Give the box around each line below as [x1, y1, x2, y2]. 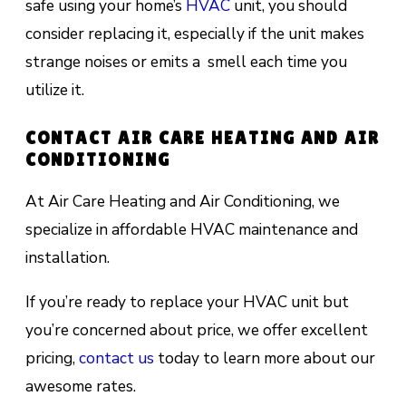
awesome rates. [24, 374, 136, 397]
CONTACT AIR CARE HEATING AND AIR [24, 127, 380, 148]
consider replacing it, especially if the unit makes [24, 23, 364, 45]
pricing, [24, 346, 79, 369]
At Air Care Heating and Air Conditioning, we [24, 190, 340, 213]
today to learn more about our [153, 346, 375, 369]
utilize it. [24, 79, 84, 101]
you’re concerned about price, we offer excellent [24, 318, 368, 341]
